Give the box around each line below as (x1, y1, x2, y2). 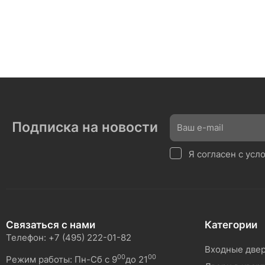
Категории (205, 218, 257, 231)
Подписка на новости (12, 119, 158, 136)
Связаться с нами (6, 218, 95, 231)
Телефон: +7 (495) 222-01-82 (6, 232, 131, 243)
